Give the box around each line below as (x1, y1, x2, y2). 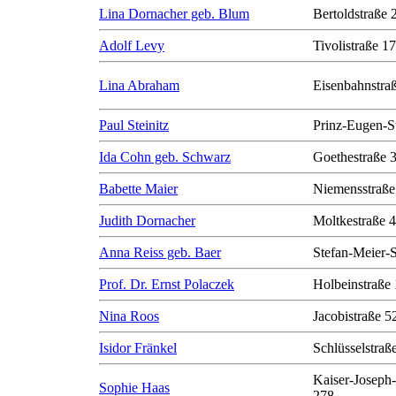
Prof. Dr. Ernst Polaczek (99, 277, 234, 292)
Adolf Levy (99, 38, 164, 53)
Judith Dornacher (99, 213, 195, 228)
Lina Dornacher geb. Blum (99, 6, 249, 21)
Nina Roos (99, 308, 159, 324)
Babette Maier (99, 181, 178, 196)
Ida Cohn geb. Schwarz (99, 149, 231, 164)
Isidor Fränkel (99, 340, 177, 355)
